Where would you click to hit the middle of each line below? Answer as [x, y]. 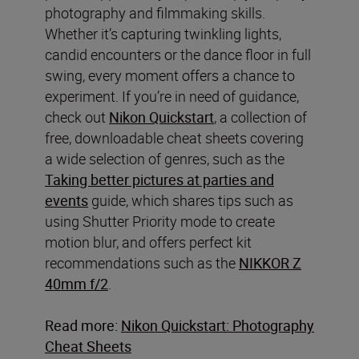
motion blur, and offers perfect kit [148, 242]
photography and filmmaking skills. [155, 12]
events [67, 200]
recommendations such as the [142, 262]
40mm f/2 [77, 283]
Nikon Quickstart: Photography [218, 325]
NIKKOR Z [270, 262]
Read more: [81, 325]
